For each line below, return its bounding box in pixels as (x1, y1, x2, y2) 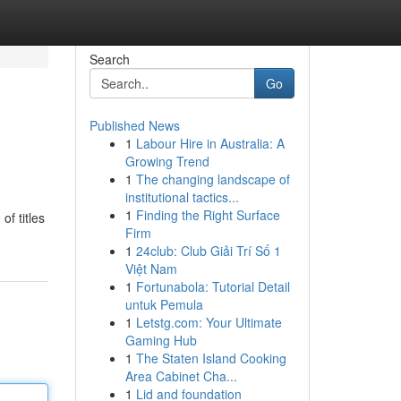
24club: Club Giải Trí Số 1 (135, 242, 281, 260)
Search (89, 50, 130, 68)
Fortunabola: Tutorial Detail (135, 277, 290, 295)
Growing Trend (124, 152, 209, 170)
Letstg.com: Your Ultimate (135, 313, 282, 331)
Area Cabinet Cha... (124, 367, 237, 385)
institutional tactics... (124, 188, 239, 206)
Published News (89, 116, 180, 134)
